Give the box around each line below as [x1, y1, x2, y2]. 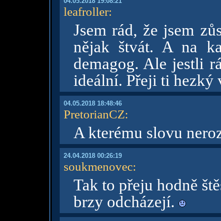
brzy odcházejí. [73, 193, 179, 211]
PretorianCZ [63, 107, 125, 121]
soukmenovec [63, 159, 133, 173]
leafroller [63, 4, 109, 18]
